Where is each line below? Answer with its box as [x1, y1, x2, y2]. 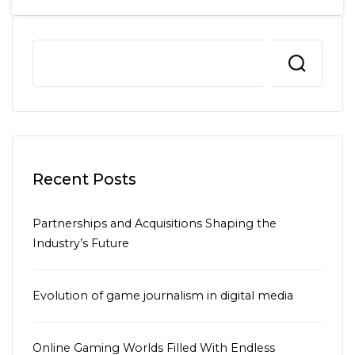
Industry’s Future [32, 236, 129, 250]
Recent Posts [32, 170, 136, 189]
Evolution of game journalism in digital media [32, 288, 293, 303]
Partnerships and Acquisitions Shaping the [32, 216, 277, 231]
